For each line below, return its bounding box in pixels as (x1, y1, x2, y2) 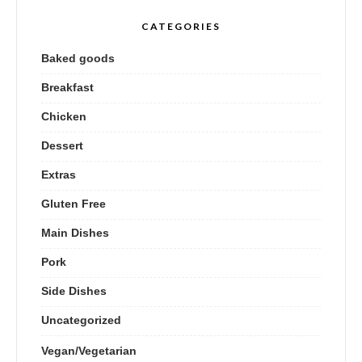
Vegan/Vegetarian (41, 344, 137, 358)
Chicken (41, 110, 86, 124)
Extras (41, 168, 76, 182)
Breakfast (41, 81, 94, 95)
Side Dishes (41, 284, 107, 298)
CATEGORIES (141, 20, 221, 33)
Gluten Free (41, 197, 106, 211)
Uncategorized (41, 314, 121, 327)
